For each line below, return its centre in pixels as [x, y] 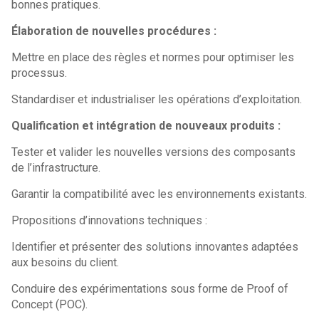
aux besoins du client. [66, 262]
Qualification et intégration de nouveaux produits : [146, 126]
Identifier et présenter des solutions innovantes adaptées [155, 247]
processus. [40, 73]
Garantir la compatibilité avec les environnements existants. [159, 194]
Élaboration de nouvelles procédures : [114, 31]
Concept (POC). [50, 304]
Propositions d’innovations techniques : [110, 220]
